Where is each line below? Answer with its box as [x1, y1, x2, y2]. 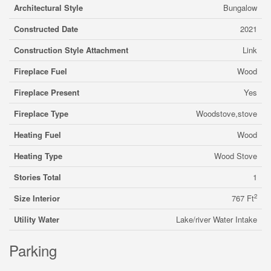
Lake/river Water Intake [176, 214, 257, 225]
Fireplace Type [14, 108, 68, 119]
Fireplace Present [14, 87, 79, 98]
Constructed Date [14, 23, 78, 34]
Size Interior [14, 192, 60, 204]
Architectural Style [14, 2, 83, 13]
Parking [9, 240, 57, 261]
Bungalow [223, 2, 257, 13]
